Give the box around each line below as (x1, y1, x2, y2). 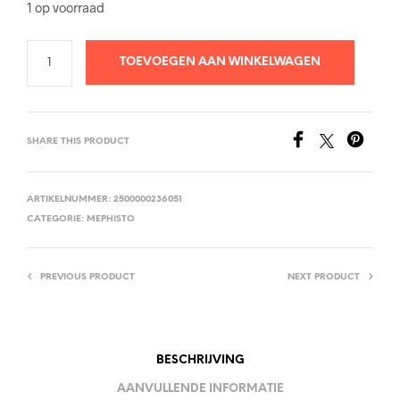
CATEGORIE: (27, 213, 87, 224)
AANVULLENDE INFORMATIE (116, 383, 284, 396)
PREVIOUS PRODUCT (40, 271, 135, 282)
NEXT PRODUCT (287, 271, 360, 282)
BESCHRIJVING (155, 354, 245, 367)
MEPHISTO (87, 213, 135, 224)
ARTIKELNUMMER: (27, 194, 113, 204)
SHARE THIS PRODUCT (27, 136, 129, 146)
